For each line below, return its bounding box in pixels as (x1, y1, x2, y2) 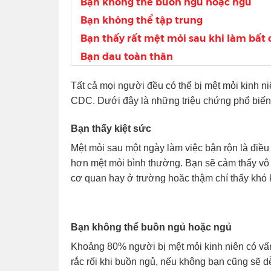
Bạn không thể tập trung (80, 12, 203, 27)
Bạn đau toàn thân (80, 48, 173, 63)
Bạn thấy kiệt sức (71, 123, 151, 134)
